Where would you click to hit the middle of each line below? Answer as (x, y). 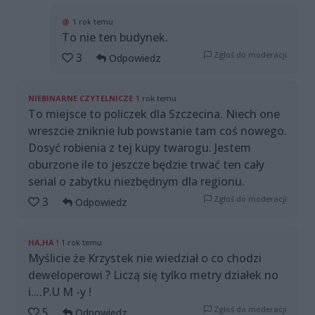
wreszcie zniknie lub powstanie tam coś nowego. (157, 131)
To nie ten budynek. (115, 38)
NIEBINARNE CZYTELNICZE (81, 98)
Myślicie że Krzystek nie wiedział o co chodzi (145, 258)
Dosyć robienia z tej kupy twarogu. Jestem (140, 148)
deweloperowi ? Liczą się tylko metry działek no (153, 275)
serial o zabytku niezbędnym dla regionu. (136, 182)
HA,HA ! (43, 243)
